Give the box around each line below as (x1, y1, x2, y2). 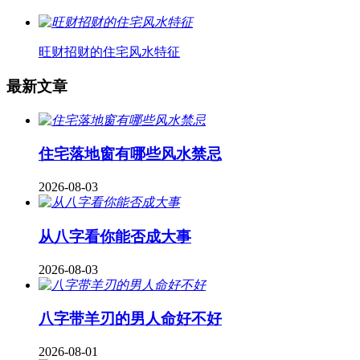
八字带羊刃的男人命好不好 (39, 310, 222, 328)
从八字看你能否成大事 (39, 227, 191, 245)
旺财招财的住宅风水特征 (39, 45, 180, 59)
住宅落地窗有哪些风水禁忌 (39, 145, 222, 163)
